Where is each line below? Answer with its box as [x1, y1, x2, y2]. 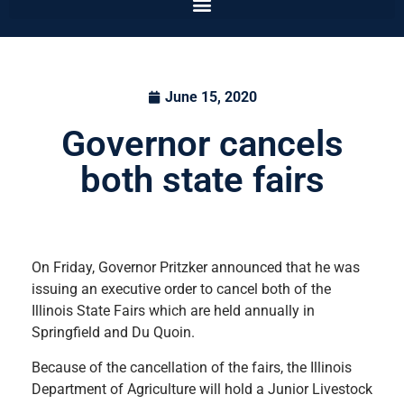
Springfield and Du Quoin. [32, 324, 195, 342]
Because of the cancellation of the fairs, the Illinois [32, 358, 352, 376]
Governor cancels [60, 123, 344, 166]
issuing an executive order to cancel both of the [32, 280, 331, 298]
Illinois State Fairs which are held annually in [32, 302, 315, 320]
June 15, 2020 [164, 88, 257, 106]
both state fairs [79, 159, 325, 202]
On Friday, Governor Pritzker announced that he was [32, 259, 360, 277]
